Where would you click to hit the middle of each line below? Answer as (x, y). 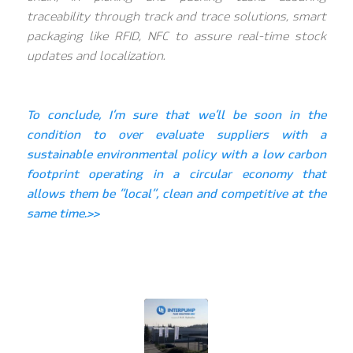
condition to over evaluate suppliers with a (176, 135)
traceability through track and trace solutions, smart (176, 16)
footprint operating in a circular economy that (176, 175)
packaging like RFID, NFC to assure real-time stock (176, 36)
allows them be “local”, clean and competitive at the (176, 194)
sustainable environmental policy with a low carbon (176, 155)
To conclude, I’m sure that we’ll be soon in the (176, 115)
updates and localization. (95, 56)
